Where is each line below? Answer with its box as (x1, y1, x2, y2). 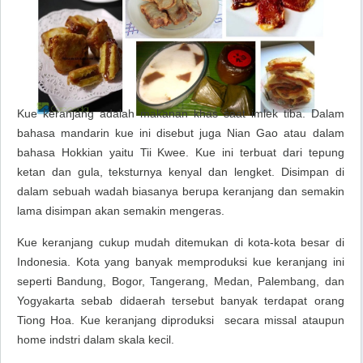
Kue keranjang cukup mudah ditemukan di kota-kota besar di (17, 236, 344, 249)
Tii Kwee (133, 146, 186, 159)
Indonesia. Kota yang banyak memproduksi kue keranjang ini (17, 255, 344, 268)
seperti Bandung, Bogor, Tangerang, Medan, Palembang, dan (17, 275, 344, 288)
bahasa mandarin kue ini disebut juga (17, 126, 228, 139)
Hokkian (61, 146, 109, 159)
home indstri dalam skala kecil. (17, 333, 174, 346)
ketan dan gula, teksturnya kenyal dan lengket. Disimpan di (17, 165, 344, 178)
